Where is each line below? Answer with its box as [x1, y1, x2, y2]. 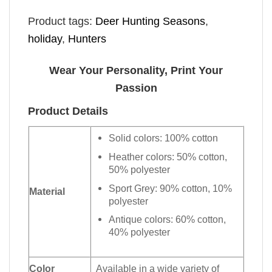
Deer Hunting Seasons [95, 15, 205, 27]
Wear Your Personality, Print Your [49, 64, 223, 77]
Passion [115, 82, 157, 95]
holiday [28, 32, 62, 45]
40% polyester [109, 226, 171, 238]
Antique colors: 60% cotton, [109, 214, 226, 225]
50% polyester [109, 163, 171, 175]
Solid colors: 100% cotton [109, 132, 219, 144]
